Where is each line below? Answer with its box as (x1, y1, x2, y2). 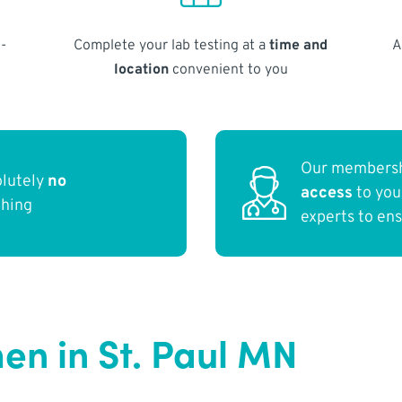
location (113, 60, 169, 79)
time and (269, 36, 328, 55)
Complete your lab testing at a (74, 36, 270, 55)
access (301, 183, 354, 205)
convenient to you (168, 60, 288, 79)
